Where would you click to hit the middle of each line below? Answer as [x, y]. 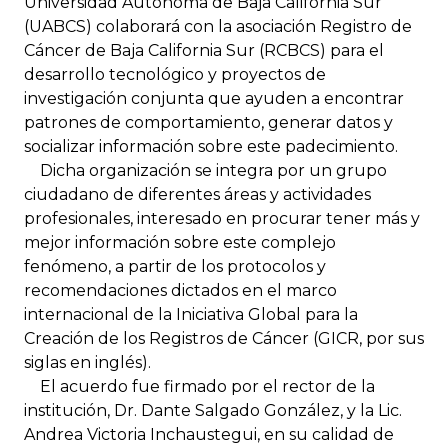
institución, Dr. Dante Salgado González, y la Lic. [213, 410]
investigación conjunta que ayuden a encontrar [214, 98]
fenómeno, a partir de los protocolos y [175, 266]
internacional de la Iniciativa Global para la [191, 314]
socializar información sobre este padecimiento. [211, 146]
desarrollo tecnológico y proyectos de [175, 74]
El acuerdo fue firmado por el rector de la [199, 386]
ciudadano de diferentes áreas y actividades [197, 194]
